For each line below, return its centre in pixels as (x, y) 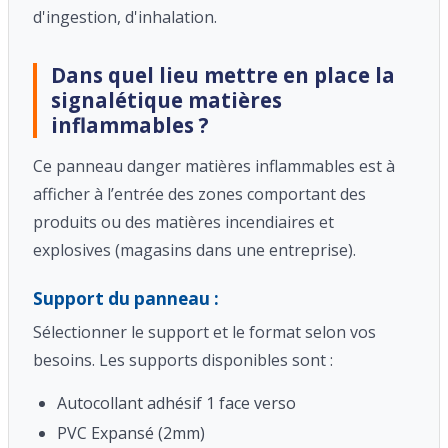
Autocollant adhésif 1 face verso (176, 403)
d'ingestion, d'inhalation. (125, 17)
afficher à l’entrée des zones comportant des (199, 194)
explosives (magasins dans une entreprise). (194, 250)
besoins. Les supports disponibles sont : (183, 360)
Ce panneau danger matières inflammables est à (214, 166)
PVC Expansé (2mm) (131, 433)
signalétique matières (166, 100)
